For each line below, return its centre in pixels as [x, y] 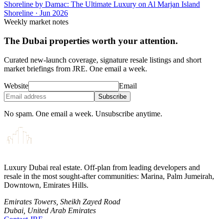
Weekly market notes [36, 22]
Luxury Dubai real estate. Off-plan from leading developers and [102, 167]
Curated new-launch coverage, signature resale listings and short [103, 60]
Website [16, 86]
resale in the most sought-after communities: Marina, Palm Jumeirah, [109, 176]
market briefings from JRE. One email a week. [76, 68]
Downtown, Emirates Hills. [46, 185]
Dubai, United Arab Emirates [50, 210]
